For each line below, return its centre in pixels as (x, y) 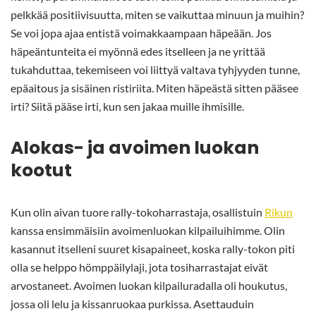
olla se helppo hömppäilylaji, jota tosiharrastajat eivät (139, 267)
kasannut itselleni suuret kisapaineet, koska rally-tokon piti (153, 249)
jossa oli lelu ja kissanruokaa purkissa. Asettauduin (132, 304)
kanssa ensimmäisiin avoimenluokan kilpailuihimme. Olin (148, 231)
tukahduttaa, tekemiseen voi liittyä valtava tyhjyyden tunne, (155, 70)
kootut (41, 171)
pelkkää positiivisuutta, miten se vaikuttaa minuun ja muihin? (157, 15)
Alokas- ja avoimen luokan (135, 148)
